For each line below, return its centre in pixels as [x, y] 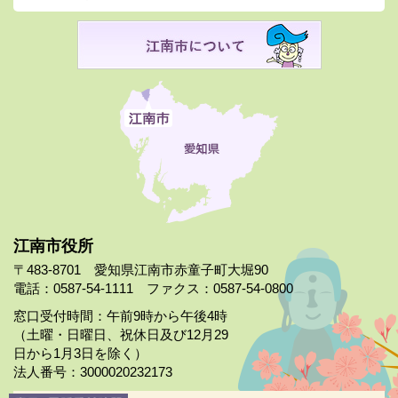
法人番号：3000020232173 [93, 372]
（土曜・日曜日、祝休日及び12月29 [121, 334]
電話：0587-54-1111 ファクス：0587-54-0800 [153, 288]
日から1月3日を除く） [80, 353]
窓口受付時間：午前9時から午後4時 [120, 316]
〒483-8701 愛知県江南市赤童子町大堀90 [141, 270]
